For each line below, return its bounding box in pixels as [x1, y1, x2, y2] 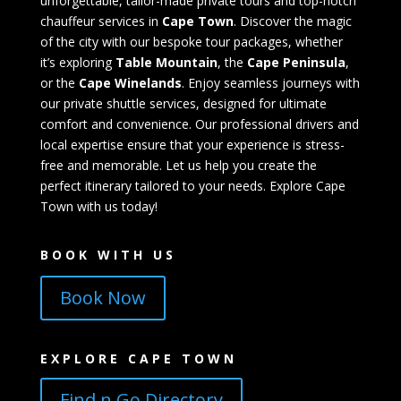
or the [39, 73, 79, 91]
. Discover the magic [233, 12, 352, 30]
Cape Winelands [78, 73, 182, 91]
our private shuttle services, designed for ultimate [39, 94, 327, 112]
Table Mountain [115, 53, 218, 71]
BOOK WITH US [39, 245, 176, 263]
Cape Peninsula [246, 53, 346, 71]
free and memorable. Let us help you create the [39, 156, 317, 174]
